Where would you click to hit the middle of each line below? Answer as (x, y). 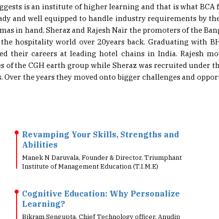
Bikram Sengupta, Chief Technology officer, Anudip (101, 202)
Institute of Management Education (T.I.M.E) (90, 152)
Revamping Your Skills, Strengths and (100, 120)
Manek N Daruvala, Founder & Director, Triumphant (102, 143)
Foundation (40, 211)
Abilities (40, 130)
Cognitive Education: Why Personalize (101, 179)
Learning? (44, 189)
